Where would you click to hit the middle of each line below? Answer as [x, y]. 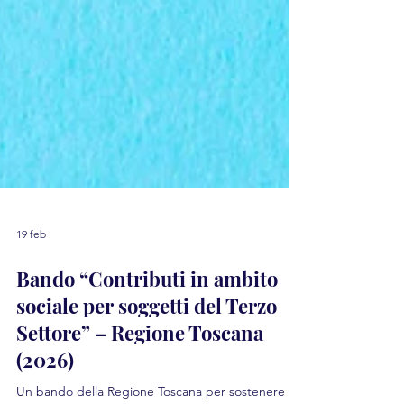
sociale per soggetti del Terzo [147, 349]
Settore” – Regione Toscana [140, 376]
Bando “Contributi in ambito [147, 322]
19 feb [31, 277]
